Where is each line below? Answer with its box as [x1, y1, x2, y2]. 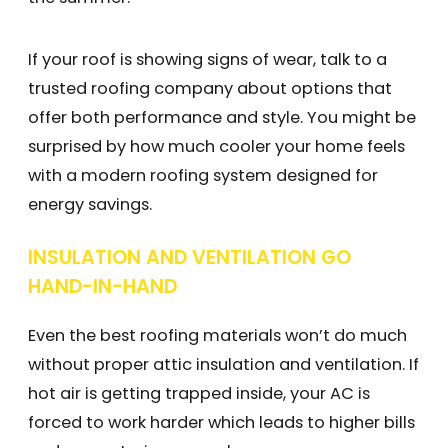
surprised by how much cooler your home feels [28, 134, 405, 158]
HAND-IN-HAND [28, 273, 177, 301]
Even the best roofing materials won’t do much [28, 323, 407, 347]
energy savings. [28, 192, 152, 216]
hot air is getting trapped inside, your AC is [28, 381, 370, 405]
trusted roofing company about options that [28, 76, 392, 100]
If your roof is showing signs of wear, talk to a [28, 47, 387, 71]
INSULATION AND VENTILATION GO [28, 244, 351, 272]
